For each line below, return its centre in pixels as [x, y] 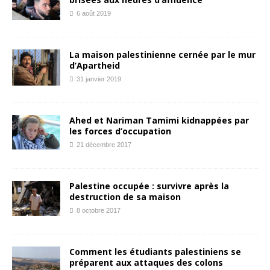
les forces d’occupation [120, 131]
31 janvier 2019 [99, 79]
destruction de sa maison [125, 196]
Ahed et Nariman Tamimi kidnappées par [159, 120]
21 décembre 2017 [104, 144]
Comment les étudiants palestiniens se [155, 251]
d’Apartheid [95, 65]
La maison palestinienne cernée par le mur [162, 54]
